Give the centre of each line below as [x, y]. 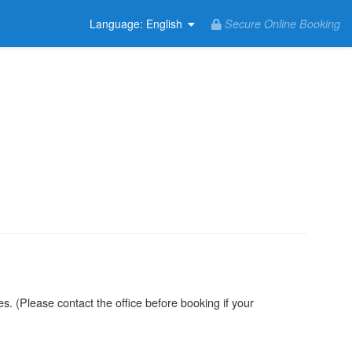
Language [115, 24]
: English [161, 24]
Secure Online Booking [281, 24]
